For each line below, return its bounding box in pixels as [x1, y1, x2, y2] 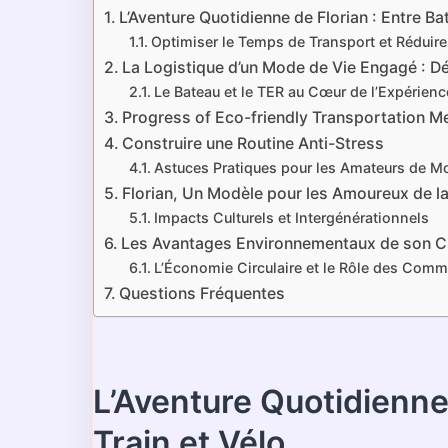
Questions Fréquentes [119, 284, 286, 304]
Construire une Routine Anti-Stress [122, 134, 385, 154]
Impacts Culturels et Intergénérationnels [153, 209, 429, 227]
